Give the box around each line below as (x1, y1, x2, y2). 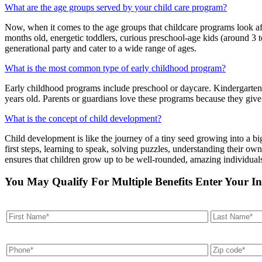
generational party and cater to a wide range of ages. (5, 43, 196, 53)
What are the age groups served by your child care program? (5, 2, 227, 12)
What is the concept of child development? (5, 113, 161, 123)
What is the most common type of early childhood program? (5, 63, 226, 73)
